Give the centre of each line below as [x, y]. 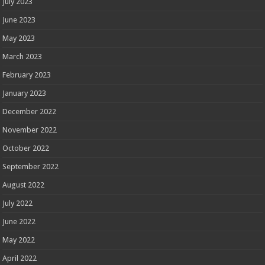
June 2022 [19, 221]
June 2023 [19, 20]
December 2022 [30, 111]
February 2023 [27, 75]
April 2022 [20, 258]
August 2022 [24, 185]
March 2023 [22, 56]
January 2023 [25, 93]
